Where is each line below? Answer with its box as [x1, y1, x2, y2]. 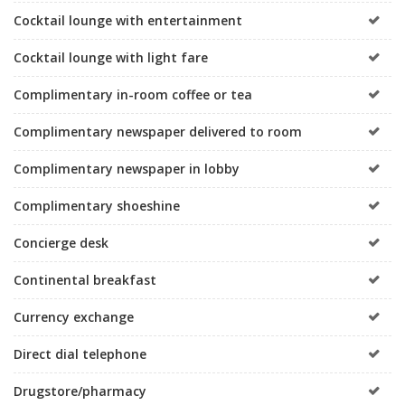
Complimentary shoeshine [14, 196, 180, 214]
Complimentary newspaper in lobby [14, 159, 240, 177]
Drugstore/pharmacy [14, 381, 146, 400]
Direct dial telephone [14, 344, 146, 363]
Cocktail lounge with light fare [14, 48, 208, 66]
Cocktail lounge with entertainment [14, 11, 242, 29]
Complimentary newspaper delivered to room [14, 122, 302, 140]
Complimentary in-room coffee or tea [14, 85, 252, 103]
